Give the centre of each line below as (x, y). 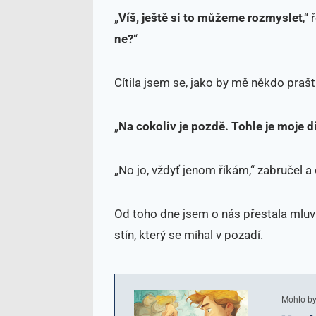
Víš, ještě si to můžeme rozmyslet (211, 17)
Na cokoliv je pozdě (172, 126)
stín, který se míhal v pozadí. (189, 235)
